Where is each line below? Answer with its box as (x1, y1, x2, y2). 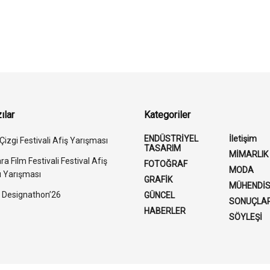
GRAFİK (144, 175, 172, 185)
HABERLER (144, 206, 186, 216)
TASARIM (144, 143, 181, 154)
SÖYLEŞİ (229, 212, 263, 222)
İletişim (229, 134, 257, 144)
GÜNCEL (144, 190, 175, 201)
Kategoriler (144, 109, 190, 121)
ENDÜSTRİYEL (144, 134, 198, 144)
